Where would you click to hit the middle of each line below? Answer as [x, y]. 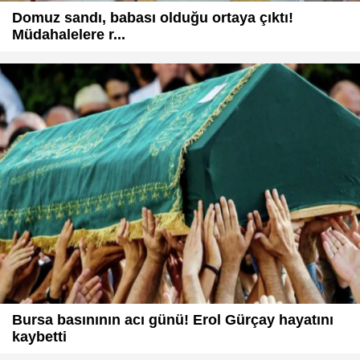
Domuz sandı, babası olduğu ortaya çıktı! [153, 18]
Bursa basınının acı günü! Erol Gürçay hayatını [173, 319]
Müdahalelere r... [69, 35]
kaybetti [39, 336]
